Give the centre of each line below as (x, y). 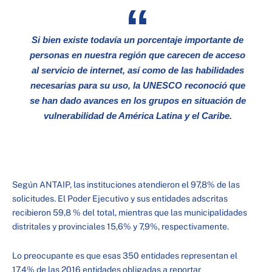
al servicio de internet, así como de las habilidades (138, 70)
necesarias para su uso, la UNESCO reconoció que (138, 85)
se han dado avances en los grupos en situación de (138, 100)
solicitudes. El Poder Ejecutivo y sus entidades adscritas (120, 199)
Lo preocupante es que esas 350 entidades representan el (125, 255)
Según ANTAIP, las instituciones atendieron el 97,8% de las (126, 185)
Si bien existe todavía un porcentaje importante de (138, 40)
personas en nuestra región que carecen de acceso (138, 55)
